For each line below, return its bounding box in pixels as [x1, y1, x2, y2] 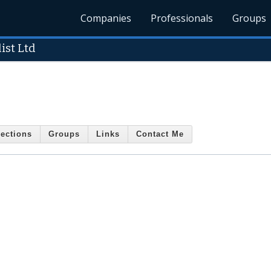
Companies [80, 11, 132, 25]
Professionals [151, 11, 214, 25]
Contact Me [136, 129, 184, 139]
